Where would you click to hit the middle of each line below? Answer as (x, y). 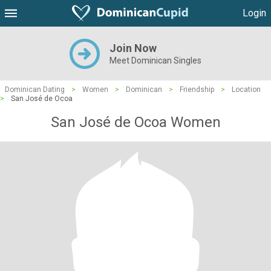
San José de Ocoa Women (135, 122)
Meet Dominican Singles (155, 60)
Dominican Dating (35, 90)
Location (246, 90)
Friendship (197, 90)
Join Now (133, 48)
